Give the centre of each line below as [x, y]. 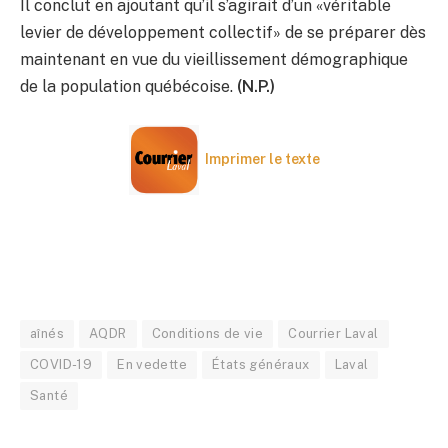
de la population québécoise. [128, 87]
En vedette [152, 364]
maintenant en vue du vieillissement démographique [214, 60]
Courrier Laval [333, 333]
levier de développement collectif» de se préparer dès [223, 33]
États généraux [261, 364]
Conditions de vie [207, 333]
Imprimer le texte [262, 158]
